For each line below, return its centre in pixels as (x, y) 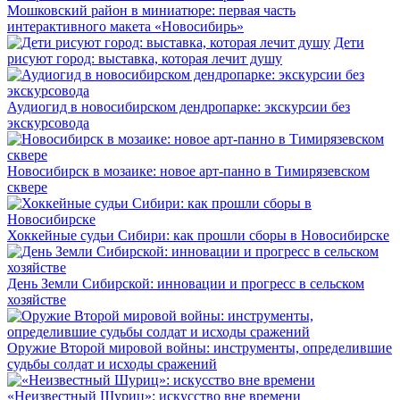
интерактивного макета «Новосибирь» (125, 26)
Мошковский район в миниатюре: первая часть (151, 10)
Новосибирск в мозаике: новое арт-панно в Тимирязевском (188, 171)
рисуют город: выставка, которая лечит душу (145, 58)
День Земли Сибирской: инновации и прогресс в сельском (186, 283)
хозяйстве (37, 299)
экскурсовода (48, 122)
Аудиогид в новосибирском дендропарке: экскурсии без (179, 106)
